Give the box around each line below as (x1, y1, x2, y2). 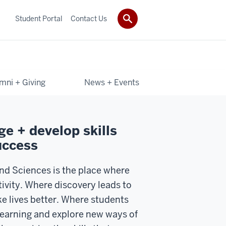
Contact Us (71, 14, 107, 23)
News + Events (84, 77, 140, 88)
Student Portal (15, 14, 63, 23)
